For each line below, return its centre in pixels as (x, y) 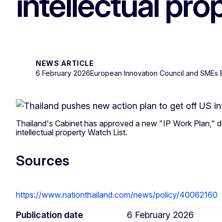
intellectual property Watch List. (72, 132)
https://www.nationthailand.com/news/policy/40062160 (117, 194)
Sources (43, 160)
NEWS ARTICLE (65, 63)
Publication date (50, 215)
